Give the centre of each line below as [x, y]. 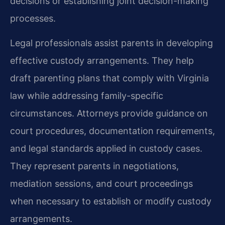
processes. [33, 18]
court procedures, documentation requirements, [113, 131]
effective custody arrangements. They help [102, 61]
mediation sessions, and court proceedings [101, 184]
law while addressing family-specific [87, 96]
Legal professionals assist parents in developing [111, 43]
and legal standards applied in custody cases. [106, 149]
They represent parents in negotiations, [94, 166]
